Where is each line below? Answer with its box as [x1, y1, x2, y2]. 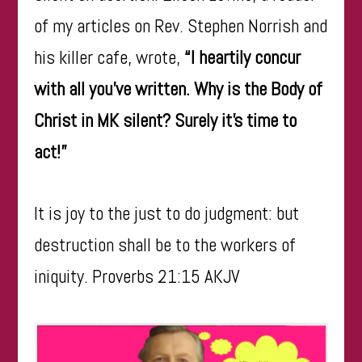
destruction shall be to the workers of [34, 232, 297, 257]
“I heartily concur [184, 45, 301, 70]
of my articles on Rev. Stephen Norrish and [34, 14, 328, 39]
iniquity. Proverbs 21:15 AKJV [34, 263, 241, 288]
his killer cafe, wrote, [34, 45, 185, 70]
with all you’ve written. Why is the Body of [34, 77, 323, 102]
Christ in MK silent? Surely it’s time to [34, 108, 297, 133]
